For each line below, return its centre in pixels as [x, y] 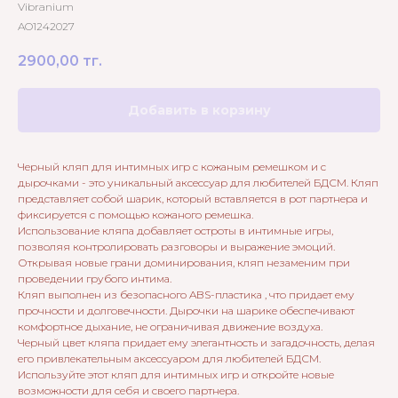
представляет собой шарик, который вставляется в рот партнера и [193, 199]
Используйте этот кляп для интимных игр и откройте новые [176, 375]
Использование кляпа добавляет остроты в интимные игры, [175, 231]
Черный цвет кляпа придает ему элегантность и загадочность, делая [196, 343]
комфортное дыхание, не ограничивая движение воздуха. [170, 327]
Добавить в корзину [199, 111]
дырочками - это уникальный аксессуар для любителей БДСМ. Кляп [198, 183]
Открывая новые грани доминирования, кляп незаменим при [184, 263]
